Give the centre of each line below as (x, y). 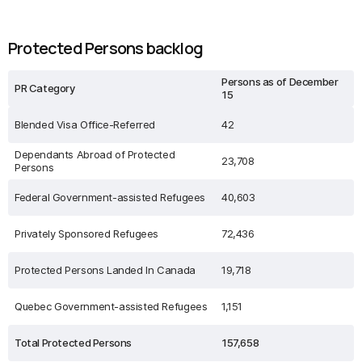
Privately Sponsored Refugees (87, 234)
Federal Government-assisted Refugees (110, 197)
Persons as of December (280, 82)
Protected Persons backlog (105, 48)
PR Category (45, 88)
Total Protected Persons (74, 343)
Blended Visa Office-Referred (85, 124)
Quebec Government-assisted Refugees (111, 306)
